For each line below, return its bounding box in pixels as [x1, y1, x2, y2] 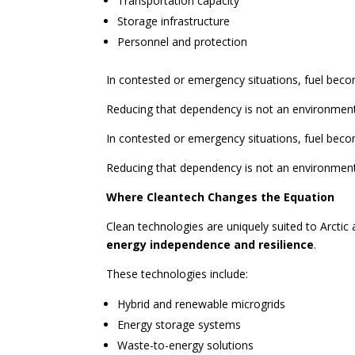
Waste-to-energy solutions [117, 338, 254, 353]
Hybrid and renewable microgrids [117, 296, 286, 312]
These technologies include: [106, 266, 249, 282]
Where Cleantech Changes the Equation [106, 189, 335, 205]
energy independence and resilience [106, 237, 315, 253]
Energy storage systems [117, 317, 242, 333]
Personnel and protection [117, 34, 248, 50]
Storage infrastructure [117, 13, 231, 29]
